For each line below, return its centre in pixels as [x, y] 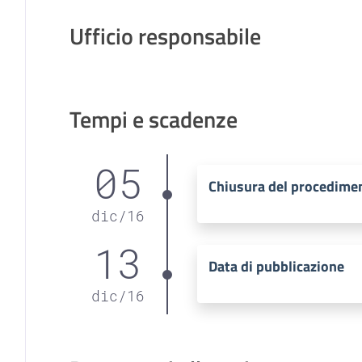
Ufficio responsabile [165, 36]
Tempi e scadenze [153, 119]
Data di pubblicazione [277, 266]
